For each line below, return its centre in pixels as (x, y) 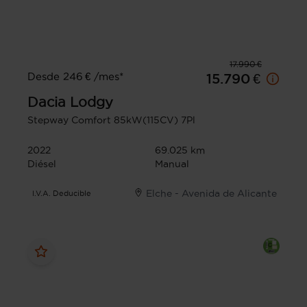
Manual (172, 163)
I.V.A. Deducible (62, 193)
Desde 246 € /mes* (75, 76)
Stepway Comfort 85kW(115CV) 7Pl (111, 120)
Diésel (42, 163)
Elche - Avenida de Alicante (211, 193)
